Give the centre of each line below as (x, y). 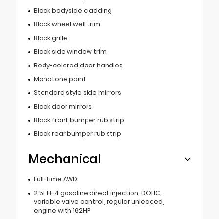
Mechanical (65, 159)
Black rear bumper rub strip (77, 134)
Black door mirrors (63, 107)
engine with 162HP (62, 211)
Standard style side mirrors (77, 93)
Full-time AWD (55, 179)
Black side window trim (70, 52)
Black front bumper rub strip (79, 120)
